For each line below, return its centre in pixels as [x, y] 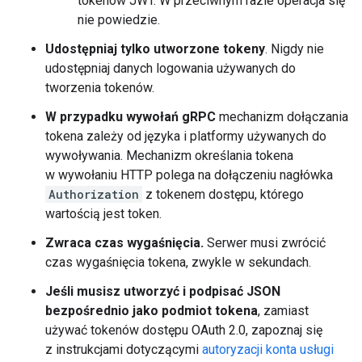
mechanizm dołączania [282, 117]
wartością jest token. [103, 214]
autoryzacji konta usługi [268, 349]
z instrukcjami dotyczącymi [124, 349]
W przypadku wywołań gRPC [130, 117]
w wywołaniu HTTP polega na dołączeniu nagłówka [189, 175]
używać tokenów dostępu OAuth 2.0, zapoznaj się [184, 330]
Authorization [94, 194]
